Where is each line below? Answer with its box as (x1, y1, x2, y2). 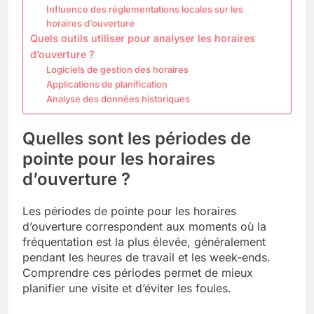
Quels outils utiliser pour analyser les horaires (30, 32, 255, 44)
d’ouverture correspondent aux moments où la (22, 219, 266, 233)
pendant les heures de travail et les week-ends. (22, 250, 271, 264)
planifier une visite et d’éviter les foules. (22, 280, 231, 295)
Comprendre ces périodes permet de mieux (22, 265, 253, 280)
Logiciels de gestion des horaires (46, 63, 189, 75)
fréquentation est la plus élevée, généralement (22, 234, 266, 249)
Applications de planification (46, 78, 168, 90)
